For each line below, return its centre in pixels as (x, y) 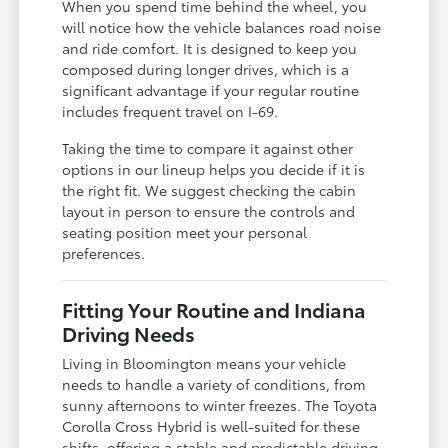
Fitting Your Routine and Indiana (214, 308)
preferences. (104, 252)
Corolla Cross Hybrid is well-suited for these (211, 425)
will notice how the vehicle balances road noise (222, 26)
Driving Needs (129, 332)
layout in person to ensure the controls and (209, 210)
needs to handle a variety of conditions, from (214, 383)
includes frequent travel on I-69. (170, 110)
